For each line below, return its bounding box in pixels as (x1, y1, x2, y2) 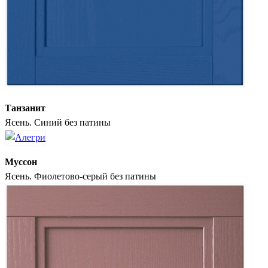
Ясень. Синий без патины (5, 117, 111, 127)
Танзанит (5, 102, 45, 113)
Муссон (5, 156, 37, 167)
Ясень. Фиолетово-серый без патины (5, 170, 156, 181)
